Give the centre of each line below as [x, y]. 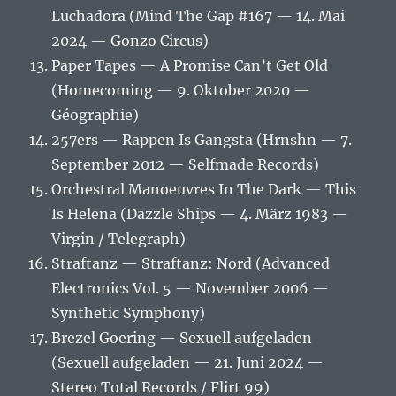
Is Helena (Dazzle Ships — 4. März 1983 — [200, 214]
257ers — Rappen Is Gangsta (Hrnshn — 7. [202, 140]
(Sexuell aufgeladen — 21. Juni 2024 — [188, 363]
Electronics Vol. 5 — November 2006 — [190, 289]
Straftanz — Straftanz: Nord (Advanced [191, 264]
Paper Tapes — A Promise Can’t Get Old [190, 66]
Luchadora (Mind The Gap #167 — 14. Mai [198, 16]
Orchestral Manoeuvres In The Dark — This [204, 190]
